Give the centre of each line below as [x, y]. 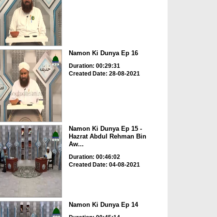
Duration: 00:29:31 [94, 66]
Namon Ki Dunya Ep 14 [103, 204]
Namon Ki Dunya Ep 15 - [105, 129]
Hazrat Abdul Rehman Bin [107, 137]
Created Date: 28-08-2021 [104, 73]
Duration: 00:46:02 [94, 157]
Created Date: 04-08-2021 [104, 165]
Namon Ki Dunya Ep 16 [103, 53]
